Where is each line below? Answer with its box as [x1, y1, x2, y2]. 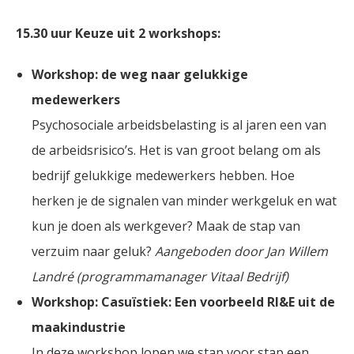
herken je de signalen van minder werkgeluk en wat [32, 192, 337, 209]
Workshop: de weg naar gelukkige [32, 66, 248, 83]
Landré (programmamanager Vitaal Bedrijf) [32, 268, 292, 285]
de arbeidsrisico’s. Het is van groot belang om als [32, 141, 321, 159]
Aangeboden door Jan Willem [155, 243, 328, 260]
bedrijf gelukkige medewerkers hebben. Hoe [32, 167, 295, 184]
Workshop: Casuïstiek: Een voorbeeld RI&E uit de [32, 293, 335, 311]
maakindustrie [32, 318, 126, 336]
